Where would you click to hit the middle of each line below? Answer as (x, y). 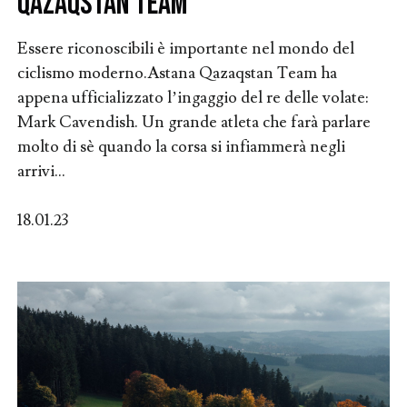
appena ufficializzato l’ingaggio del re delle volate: (192, 98)
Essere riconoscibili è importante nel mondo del (185, 49)
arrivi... (41, 171)
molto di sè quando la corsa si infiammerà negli (181, 147)
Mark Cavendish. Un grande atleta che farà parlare (194, 122)
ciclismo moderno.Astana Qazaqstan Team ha (177, 73)
